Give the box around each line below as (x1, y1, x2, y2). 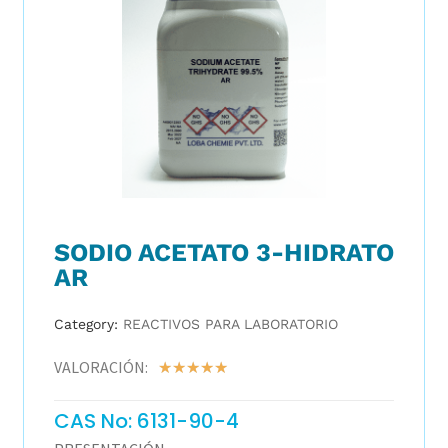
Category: (53, 315, 118, 332)
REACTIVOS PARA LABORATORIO (122, 315, 338, 332)
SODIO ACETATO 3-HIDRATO (53, 237, 394, 267)
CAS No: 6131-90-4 (53, 406, 239, 435)
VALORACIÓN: (53, 356, 148, 377)
